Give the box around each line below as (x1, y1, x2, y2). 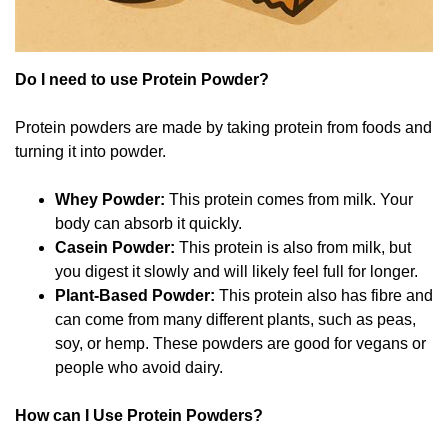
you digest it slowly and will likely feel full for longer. (55, 262, 418, 280)
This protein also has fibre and (215, 286, 433, 304)
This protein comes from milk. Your (165, 190, 413, 208)
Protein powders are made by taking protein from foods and (15, 118, 432, 136)
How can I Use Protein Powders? (15, 406, 263, 424)
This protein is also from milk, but (175, 238, 411, 256)
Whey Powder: (55, 190, 165, 208)
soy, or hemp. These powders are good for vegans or (55, 334, 426, 352)
